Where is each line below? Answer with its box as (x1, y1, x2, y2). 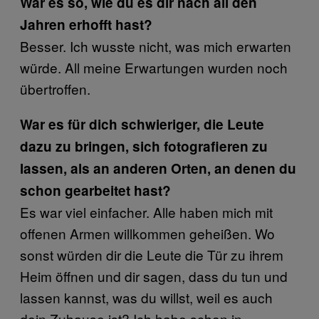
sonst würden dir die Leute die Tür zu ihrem (20, 245, 283, 264)
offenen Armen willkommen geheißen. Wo (20, 224, 275, 243)
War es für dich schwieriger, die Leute (20, 115, 264, 134)
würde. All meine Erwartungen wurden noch (20, 58, 288, 77)
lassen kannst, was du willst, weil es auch (20, 288, 273, 307)
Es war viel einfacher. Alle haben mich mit (20, 202, 273, 221)
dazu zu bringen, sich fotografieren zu (20, 137, 268, 156)
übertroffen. (20, 79, 90, 98)
